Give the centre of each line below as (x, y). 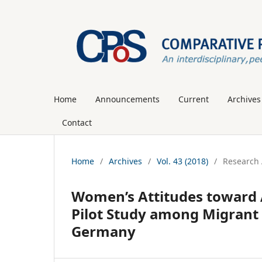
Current (194, 99)
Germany (104, 231)
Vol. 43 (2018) (182, 161)
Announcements (127, 99)
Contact (77, 122)
